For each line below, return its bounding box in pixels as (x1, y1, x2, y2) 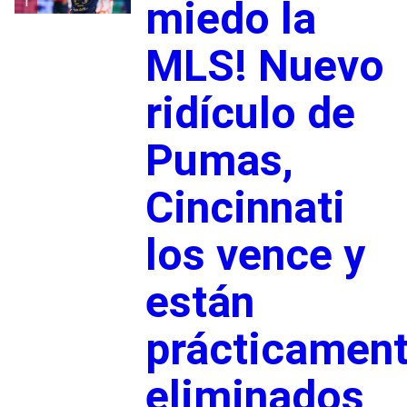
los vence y (144, 228, 365, 281)
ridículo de (144, 86, 355, 139)
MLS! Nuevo (144, 39, 384, 92)
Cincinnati (144, 181, 345, 233)
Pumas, (144, 134, 293, 186)
